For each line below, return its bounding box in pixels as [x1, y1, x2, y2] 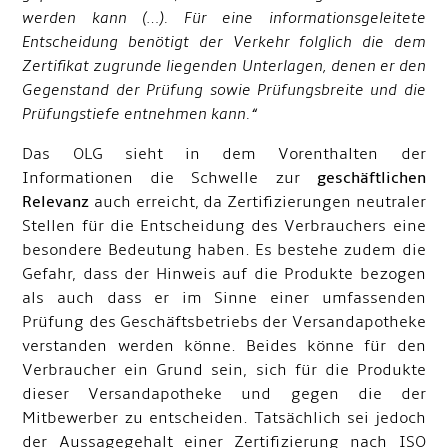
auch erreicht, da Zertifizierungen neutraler [89, 192, 426, 212]
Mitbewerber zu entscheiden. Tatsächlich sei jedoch [22, 408, 426, 428]
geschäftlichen [316, 168, 426, 188]
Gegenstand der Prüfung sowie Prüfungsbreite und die [22, 80, 426, 100]
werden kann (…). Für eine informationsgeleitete [22, 8, 426, 28]
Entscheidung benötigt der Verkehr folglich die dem [22, 32, 426, 52]
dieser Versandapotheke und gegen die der [22, 384, 426, 404]
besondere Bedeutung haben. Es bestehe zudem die [22, 240, 426, 260]
